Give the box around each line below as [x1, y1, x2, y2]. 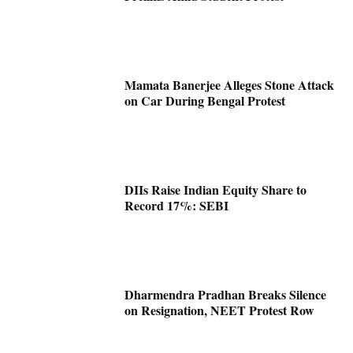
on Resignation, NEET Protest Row [124, 300, 315, 319]
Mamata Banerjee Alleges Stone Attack [124, 75, 335, 94]
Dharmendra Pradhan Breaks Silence [124, 284, 327, 303]
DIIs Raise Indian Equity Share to [124, 180, 307, 199]
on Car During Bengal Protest [124, 91, 286, 110]
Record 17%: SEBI [124, 195, 229, 214]
